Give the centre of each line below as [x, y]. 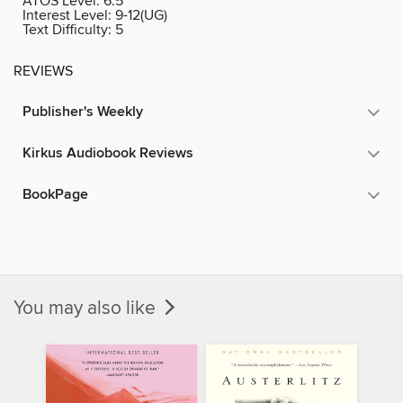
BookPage [55, 194]
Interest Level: [69, 15]
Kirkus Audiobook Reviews [108, 153]
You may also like [87, 308]
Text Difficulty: [69, 29]
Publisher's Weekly [83, 112]
